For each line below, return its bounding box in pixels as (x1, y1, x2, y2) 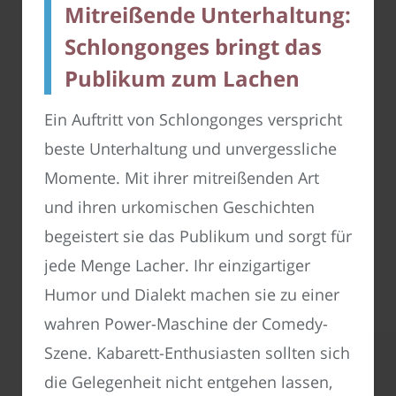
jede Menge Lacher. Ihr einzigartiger (44, 255, 310, 277)
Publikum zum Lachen (65, 64, 300, 94)
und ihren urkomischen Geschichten (44, 196, 315, 218)
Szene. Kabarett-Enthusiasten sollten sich (44, 342, 350, 364)
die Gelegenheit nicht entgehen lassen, (44, 371, 332, 393)
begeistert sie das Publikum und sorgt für (44, 225, 352, 247)
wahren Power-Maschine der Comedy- (44, 313, 328, 335)
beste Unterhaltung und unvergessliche (44, 138, 337, 160)
